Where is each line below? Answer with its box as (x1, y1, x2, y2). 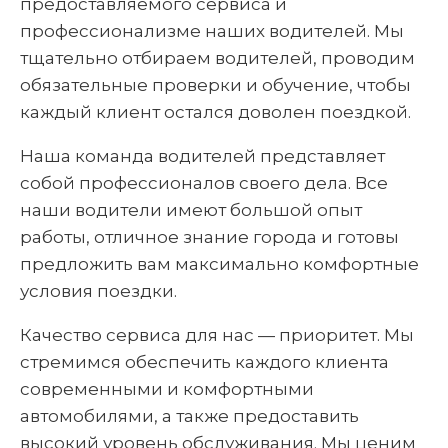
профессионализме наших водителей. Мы (20, 20, 404, 41)
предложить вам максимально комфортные (20, 253, 419, 274)
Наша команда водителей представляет (20, 145, 385, 166)
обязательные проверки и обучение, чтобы (20, 74, 411, 95)
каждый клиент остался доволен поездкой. (20, 101, 411, 122)
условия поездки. (20, 280, 177, 301)
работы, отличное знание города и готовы (20, 226, 399, 247)
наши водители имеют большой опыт (20, 199, 362, 220)
